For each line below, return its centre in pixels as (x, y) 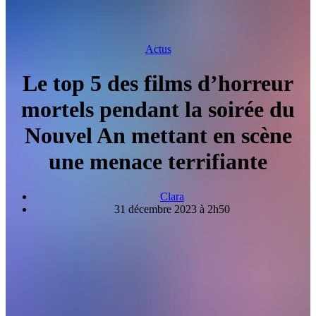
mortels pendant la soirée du (158, 110)
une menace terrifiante (158, 162)
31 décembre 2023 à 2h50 (172, 209)
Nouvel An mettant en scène (158, 136)
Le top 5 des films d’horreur (158, 84)
